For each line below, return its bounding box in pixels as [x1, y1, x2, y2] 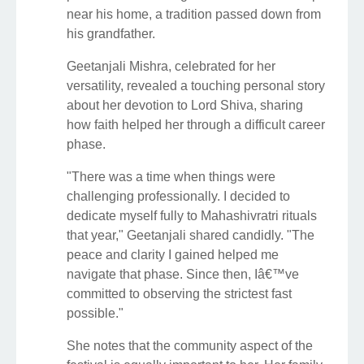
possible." [67, 305, 123, 320]
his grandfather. [67, 26, 155, 41]
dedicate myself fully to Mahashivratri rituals [67, 208, 317, 223]
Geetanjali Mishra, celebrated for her [67, 58, 275, 73]
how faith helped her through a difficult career [67, 117, 325, 132]
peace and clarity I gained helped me [67, 247, 279, 262]
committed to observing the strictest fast [67, 286, 292, 301]
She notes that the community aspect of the [67, 338, 313, 353]
